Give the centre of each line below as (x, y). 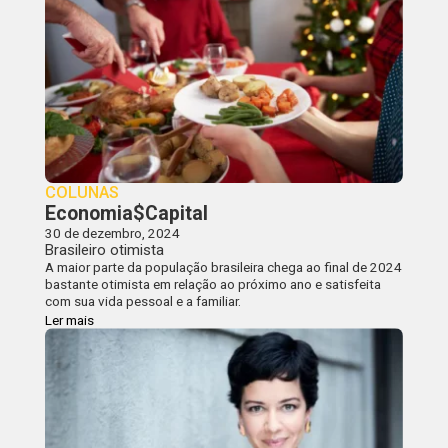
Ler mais (69, 320)
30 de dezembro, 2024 (112, 233)
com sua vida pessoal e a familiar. (142, 301)
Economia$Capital (126, 214)
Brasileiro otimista (104, 250)
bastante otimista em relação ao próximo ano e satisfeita (212, 284)
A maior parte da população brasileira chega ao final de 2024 (223, 267)
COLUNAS (81, 193)
